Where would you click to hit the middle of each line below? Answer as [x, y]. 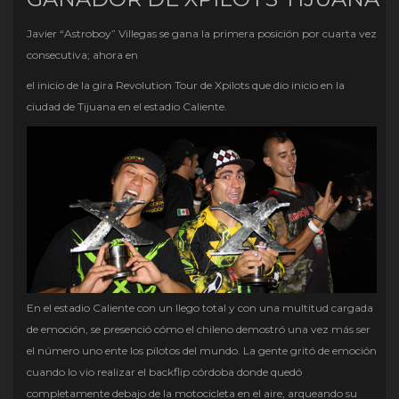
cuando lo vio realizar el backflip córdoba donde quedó [164, 372]
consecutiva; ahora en [82, 55]
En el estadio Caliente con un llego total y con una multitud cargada [200, 308]
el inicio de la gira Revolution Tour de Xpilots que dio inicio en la [186, 85]
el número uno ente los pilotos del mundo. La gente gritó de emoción [202, 351]
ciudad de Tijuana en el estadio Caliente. [127, 106]
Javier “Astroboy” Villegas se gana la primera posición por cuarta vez [202, 33]
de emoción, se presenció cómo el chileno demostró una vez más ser [199, 330]
